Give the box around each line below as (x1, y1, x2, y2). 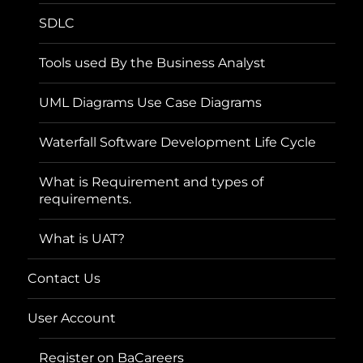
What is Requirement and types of (39, 174, 264, 190)
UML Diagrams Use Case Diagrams (39, 95, 263, 111)
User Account (28, 310, 117, 327)
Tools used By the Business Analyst (39, 55, 267, 71)
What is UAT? (39, 231, 126, 247)
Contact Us (28, 271, 101, 287)
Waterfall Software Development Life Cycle (39, 135, 317, 151)
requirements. (39, 191, 132, 207)
